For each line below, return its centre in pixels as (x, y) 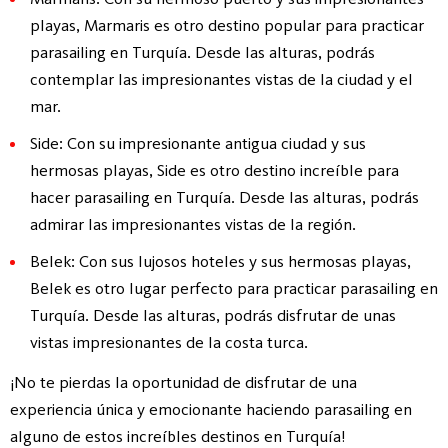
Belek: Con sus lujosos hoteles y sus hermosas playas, (220, 260)
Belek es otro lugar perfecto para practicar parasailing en (234, 287)
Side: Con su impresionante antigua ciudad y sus (198, 142)
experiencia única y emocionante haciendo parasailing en (211, 408)
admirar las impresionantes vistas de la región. (193, 223)
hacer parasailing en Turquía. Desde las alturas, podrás (224, 196)
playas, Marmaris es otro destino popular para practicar (227, 24)
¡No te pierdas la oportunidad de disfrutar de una (183, 381)
